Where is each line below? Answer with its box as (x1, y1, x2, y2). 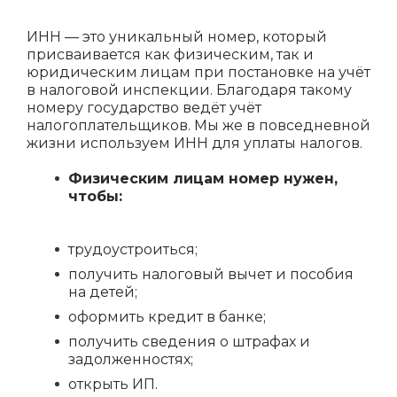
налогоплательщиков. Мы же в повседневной (27, 117, 370, 134)
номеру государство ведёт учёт (27, 99, 261, 116)
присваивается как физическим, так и (27, 46, 314, 63)
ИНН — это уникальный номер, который (27, 28, 327, 45)
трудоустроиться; (68, 241, 198, 258)
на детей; (68, 284, 137, 300)
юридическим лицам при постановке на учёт (27, 64, 370, 81)
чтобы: (68, 188, 122, 205)
